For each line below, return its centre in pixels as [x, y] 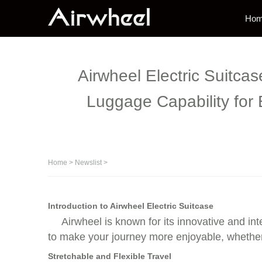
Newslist [88, 163]
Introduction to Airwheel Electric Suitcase [131, 206]
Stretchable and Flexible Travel [110, 256]
